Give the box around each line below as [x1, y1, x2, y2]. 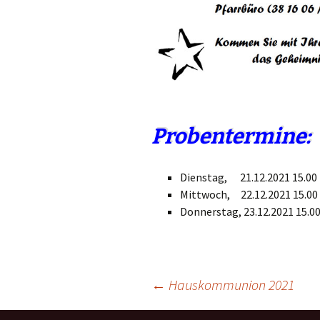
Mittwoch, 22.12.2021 [180, 187, 291, 202]
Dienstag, [180, 170, 227, 185]
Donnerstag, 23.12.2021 [180, 204, 294, 219]
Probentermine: [151, 124, 311, 150]
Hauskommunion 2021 [166, 276, 294, 294]
